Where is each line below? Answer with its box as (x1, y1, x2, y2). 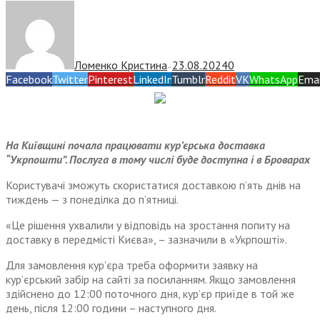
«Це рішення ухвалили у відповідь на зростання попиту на (6, 218, 290, 233)
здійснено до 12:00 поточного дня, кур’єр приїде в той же (6, 286, 294, 301)
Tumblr (171, 72, 205, 87)
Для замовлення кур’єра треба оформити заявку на (6, 258, 258, 273)
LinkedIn (133, 72, 171, 87)
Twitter (52, 72, 88, 87)
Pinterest (88, 72, 133, 87)
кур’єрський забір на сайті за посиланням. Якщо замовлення (6, 272, 296, 287)
